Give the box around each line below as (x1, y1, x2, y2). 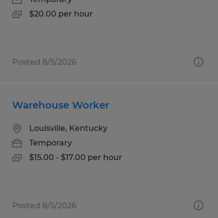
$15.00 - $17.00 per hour (29, 152, 122, 162)
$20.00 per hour (29, 9, 93, 18)
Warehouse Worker (12, 99, 109, 111)
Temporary (29, 138, 72, 147)
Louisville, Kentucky (29, 123, 108, 133)
